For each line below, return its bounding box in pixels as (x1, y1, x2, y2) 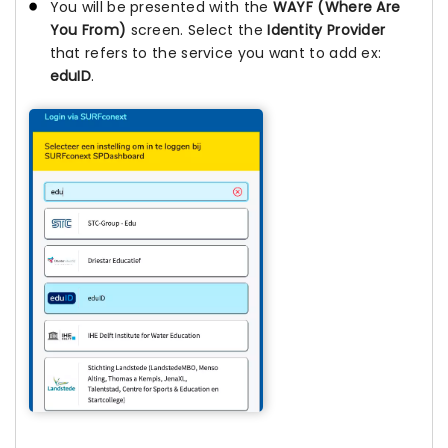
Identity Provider (267, 20, 386, 41)
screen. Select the (126, 20, 268, 41)
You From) (49, 20, 127, 41)
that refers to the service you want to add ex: (49, 43, 382, 64)
